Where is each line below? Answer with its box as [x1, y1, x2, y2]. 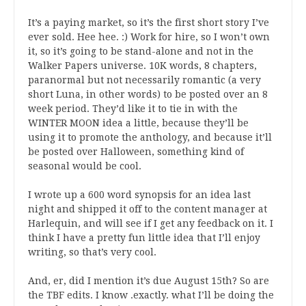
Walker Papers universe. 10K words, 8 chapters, [28, 60, 257, 71]
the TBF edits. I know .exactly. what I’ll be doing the [28, 290, 274, 301]
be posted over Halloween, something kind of [28, 146, 244, 157]
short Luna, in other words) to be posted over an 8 [28, 89, 268, 100]
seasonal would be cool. [28, 161, 141, 171]
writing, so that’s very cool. [28, 247, 156, 258]
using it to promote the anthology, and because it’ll [28, 132, 272, 143]
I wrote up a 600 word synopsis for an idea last [28, 189, 251, 200]
